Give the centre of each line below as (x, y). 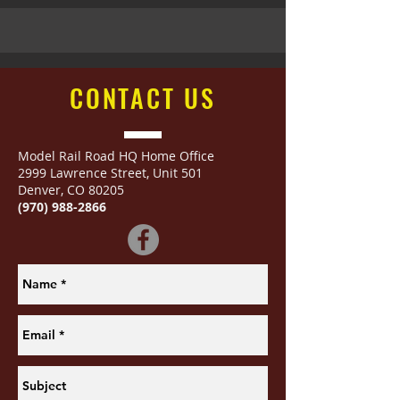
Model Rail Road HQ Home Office (116, 156)
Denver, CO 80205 (71, 190)
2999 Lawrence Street (82, 173)
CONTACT (127, 98)
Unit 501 (178, 173)
